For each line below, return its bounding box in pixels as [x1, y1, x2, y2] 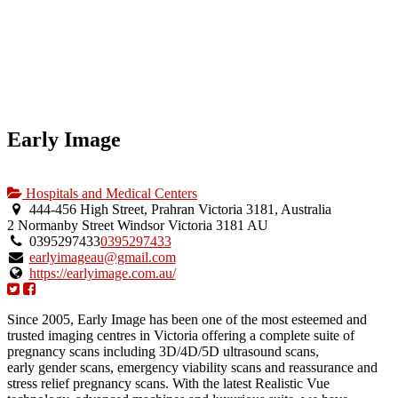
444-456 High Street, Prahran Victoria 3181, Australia [25, 202, 331, 218]
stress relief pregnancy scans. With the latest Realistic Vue [7, 376, 330, 392]
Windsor [117, 218, 164, 234]
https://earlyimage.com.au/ [28, 266, 176, 282]
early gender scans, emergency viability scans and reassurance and [7, 360, 378, 376]
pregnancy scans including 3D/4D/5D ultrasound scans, [7, 344, 319, 360]
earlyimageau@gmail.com [28, 250, 176, 266]
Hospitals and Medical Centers [22, 186, 197, 202]
